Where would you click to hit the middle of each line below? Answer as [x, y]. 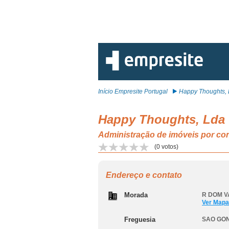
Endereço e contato [144, 175]
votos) [169, 147]
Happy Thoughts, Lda [162, 119]
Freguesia [140, 220]
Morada [136, 195]
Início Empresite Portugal [133, 91]
